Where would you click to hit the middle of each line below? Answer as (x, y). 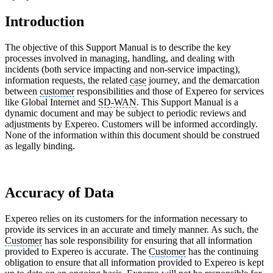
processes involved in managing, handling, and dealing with (120, 58)
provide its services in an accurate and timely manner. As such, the (132, 229)
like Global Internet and (51, 102)
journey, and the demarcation (203, 80)
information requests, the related (67, 80)
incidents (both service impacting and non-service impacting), (122, 69)
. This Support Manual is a (187, 102)
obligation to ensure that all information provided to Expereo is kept (134, 262)
